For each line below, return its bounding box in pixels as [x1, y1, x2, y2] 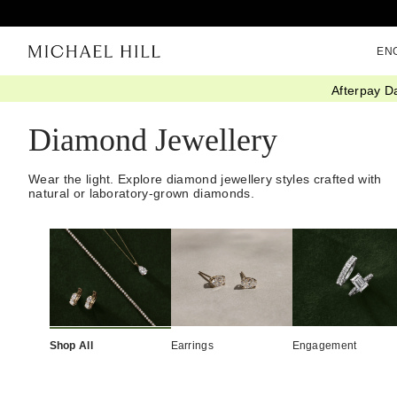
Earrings [170, 339, 214, 352]
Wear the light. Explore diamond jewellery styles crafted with [28, 172, 382, 187]
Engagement [292, 339, 357, 352]
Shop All [49, 339, 94, 352]
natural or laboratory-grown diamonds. [28, 186, 254, 201]
